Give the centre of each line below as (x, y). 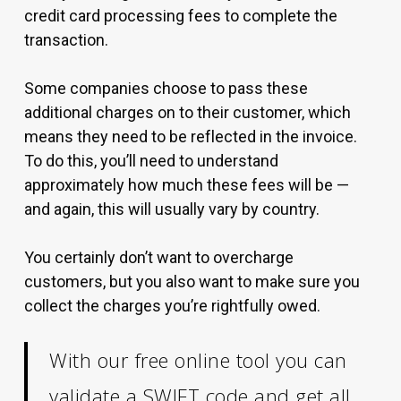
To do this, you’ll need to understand (151, 161)
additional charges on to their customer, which (188, 112)
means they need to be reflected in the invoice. (191, 137)
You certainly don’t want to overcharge (159, 257)
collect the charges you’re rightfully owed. (172, 306)
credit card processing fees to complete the (181, 16)
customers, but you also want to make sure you (192, 282)
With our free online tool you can (198, 360)
